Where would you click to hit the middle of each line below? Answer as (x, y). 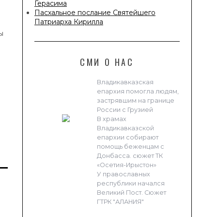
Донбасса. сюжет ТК (130, 155)
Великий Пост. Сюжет (132, 192)
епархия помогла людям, (138, 91)
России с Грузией (125, 109)
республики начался (131, 183)
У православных (124, 174)
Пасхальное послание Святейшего (95, 12)
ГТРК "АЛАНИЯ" (120, 201)
